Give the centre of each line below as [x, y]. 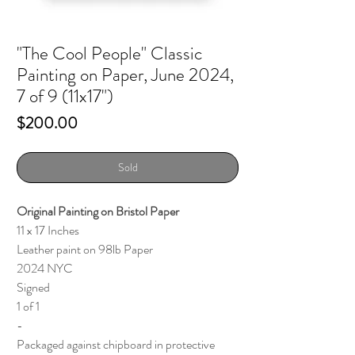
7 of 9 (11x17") [65, 96]
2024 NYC [44, 268]
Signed [34, 287]
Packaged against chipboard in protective [116, 344]
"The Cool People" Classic [110, 53]
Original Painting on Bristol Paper [98, 211]
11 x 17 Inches [48, 230]
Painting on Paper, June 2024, [125, 74]
